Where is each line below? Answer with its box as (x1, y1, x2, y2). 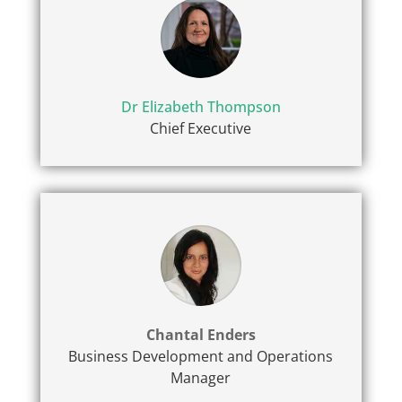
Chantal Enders (145, 325, 256, 345)
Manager (170, 368, 232, 389)
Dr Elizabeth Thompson (120, 97, 281, 118)
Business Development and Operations (68, 346, 334, 367)
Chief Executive (150, 118, 252, 139)
